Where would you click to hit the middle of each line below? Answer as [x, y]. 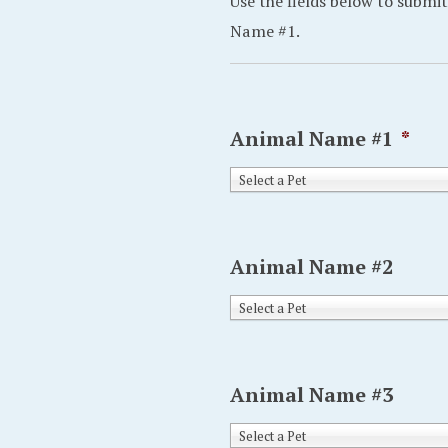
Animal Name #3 [311, 394]
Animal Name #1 [311, 138]
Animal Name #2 [311, 266]
